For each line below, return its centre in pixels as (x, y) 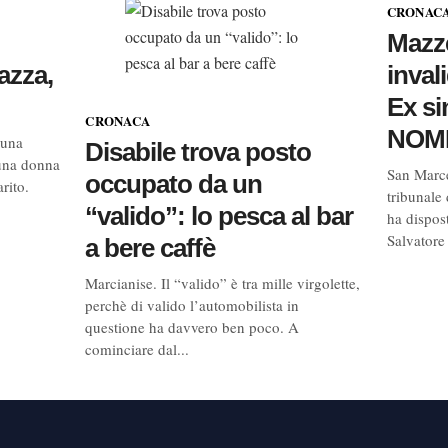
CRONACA (118, 120)
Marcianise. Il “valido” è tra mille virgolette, (223, 283)
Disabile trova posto (198, 152)
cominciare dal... (137, 349)
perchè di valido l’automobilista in (192, 305)
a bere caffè (150, 248)
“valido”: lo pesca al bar (219, 216)
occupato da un (174, 184)
